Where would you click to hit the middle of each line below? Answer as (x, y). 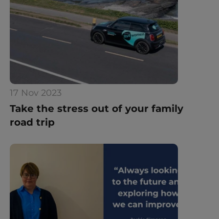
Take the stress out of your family (97, 109)
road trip (32, 122)
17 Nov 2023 (36, 93)
